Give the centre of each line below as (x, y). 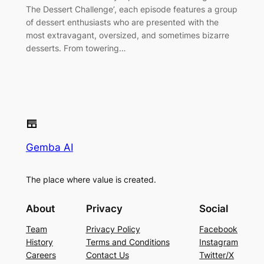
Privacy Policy (113, 229)
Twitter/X (217, 255)
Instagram (219, 242)
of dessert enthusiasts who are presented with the (122, 22)
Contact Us (107, 255)
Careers (41, 255)
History (39, 242)
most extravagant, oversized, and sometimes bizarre (127, 35)
